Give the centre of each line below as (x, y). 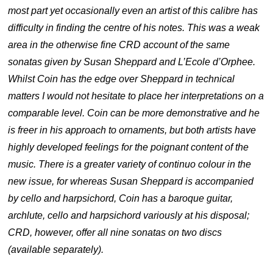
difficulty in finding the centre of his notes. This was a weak (134, 28)
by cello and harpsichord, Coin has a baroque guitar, (121, 198)
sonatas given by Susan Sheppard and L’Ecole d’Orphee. (132, 62)
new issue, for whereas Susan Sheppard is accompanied (131, 181)
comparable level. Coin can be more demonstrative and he (134, 113)
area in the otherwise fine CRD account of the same (119, 45)
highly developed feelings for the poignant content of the (129, 147)
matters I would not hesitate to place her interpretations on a (136, 96)
